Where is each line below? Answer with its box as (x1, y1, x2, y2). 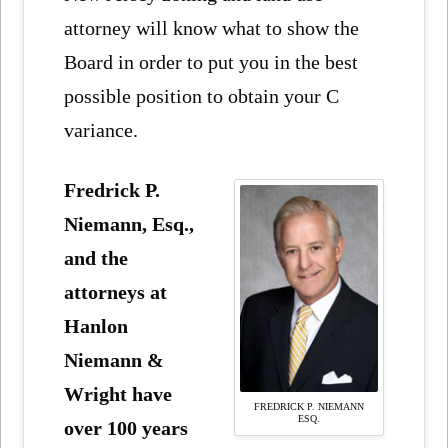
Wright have (64, 382, 173, 405)
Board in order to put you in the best (64, 50, 359, 73)
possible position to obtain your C (64, 84, 340, 107)
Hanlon (64, 314, 129, 337)
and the (64, 246, 129, 269)
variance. (64, 118, 139, 141)
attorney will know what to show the (64, 16, 360, 39)
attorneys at (64, 280, 168, 303)
